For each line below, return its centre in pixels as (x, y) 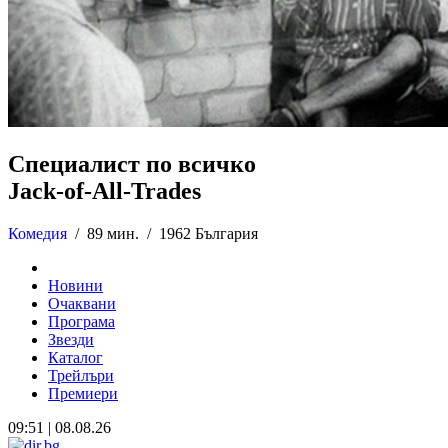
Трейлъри (81, 375)
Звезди (71, 339)
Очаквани (82, 303)
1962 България (208, 233)
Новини (75, 285)
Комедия (37, 233)
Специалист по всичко (132, 163)
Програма (81, 321)
